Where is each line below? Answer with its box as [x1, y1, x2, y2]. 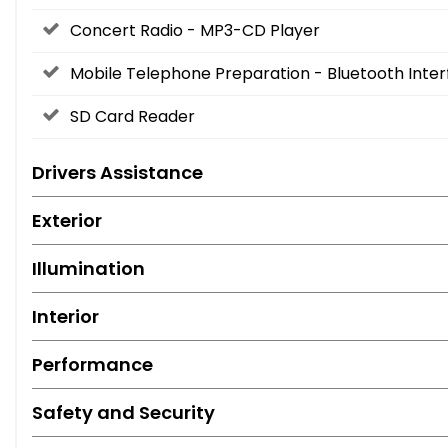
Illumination [32, 256, 145, 282]
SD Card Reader [70, 105, 195, 129]
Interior [32, 304, 99, 330]
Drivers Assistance [32, 160, 203, 186]
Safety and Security [32, 400, 215, 426]
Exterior [32, 208, 102, 234]
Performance [32, 352, 153, 378]
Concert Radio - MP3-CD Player [70, 19, 320, 43]
